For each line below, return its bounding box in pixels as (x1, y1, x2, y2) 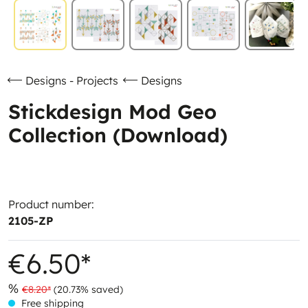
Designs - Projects (25, 74, 118, 87)
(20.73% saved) (54, 283, 123, 296)
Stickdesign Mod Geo (8, 99, 217, 124)
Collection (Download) (8, 122, 228, 147)
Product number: (8, 197, 94, 211)
